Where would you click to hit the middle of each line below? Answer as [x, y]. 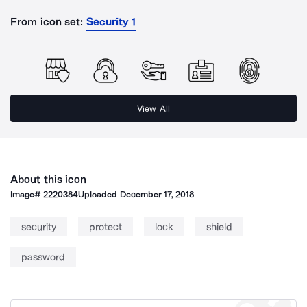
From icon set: [47, 22]
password [43, 257]
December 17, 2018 [157, 194]
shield [219, 227]
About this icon [49, 179]
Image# [27, 194]
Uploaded [99, 194]
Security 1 [111, 22]
